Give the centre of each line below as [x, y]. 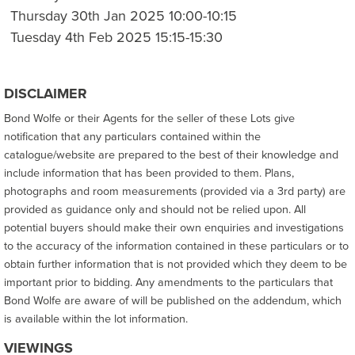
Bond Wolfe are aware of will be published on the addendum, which [173, 300]
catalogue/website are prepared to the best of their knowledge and [171, 155]
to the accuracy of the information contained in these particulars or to [176, 246]
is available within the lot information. [96, 319]
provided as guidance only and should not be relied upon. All [155, 209]
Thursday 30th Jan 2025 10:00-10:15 [124, 16]
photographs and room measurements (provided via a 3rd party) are [175, 191]
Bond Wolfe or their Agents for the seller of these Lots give [149, 118]
